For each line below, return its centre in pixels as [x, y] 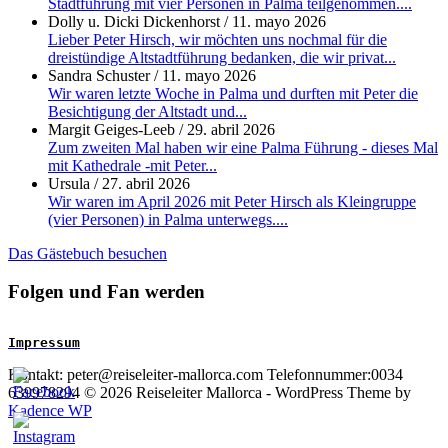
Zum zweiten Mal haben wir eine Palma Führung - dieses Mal [243, 147]
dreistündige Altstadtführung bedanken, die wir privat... [222, 57]
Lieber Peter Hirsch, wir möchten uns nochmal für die [217, 39]
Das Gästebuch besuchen [87, 253]
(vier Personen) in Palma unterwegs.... [168, 219]
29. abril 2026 [231, 129]
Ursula [69, 183]
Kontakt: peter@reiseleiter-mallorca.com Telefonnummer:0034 [205, 375]
